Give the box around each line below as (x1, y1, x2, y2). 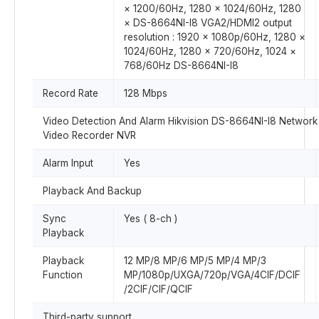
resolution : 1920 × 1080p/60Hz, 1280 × (124, 31, 305, 43)
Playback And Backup (43, 185, 142, 197)
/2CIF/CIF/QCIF (124, 283, 193, 295)
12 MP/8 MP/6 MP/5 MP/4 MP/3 (124, 255, 266, 266)
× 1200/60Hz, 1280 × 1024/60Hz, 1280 (124, 3, 301, 14)
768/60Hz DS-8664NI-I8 (124, 60, 239, 71)
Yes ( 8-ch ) (124, 213, 177, 224)
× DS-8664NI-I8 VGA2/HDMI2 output (124, 17, 292, 28)
